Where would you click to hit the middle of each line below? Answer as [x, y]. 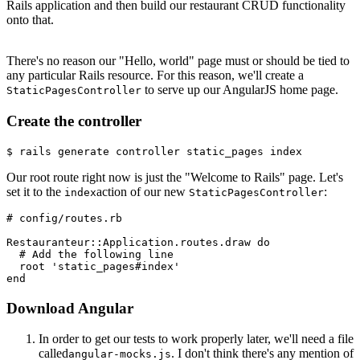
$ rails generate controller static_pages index [154, 151]
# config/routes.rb [64, 218]
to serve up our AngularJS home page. [240, 90]
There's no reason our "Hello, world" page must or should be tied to [178, 61]
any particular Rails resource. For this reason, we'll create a [155, 76]
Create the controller [74, 121]
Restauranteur [48, 242]
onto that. [30, 20]
